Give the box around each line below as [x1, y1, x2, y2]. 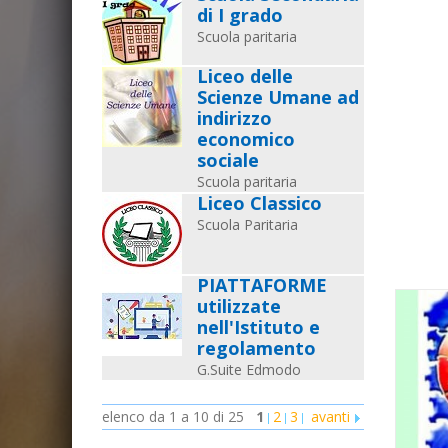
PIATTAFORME [197, 273, 327, 297]
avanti [311, 407, 350, 426]
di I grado [197, 3, 283, 27]
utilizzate [197, 294, 281, 318]
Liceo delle [197, 64, 293, 88]
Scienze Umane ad [197, 85, 359, 109]
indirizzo [197, 106, 272, 130]
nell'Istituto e [197, 315, 320, 339]
